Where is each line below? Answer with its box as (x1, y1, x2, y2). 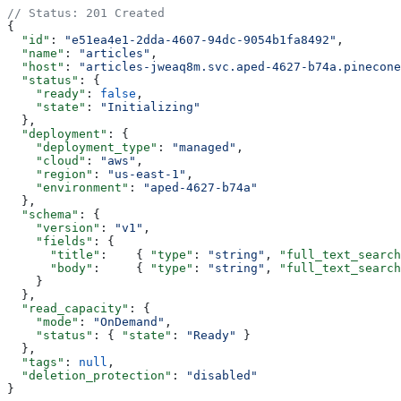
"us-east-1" (107, 166, 186, 181)
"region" (7, 166, 93, 181)
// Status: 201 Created (7, 5, 165, 20)
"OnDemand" (93, 314, 165, 328)
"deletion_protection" (7, 368, 172, 382)
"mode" (7, 314, 79, 328)
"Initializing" (100, 99, 200, 114)
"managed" (172, 140, 236, 154)
